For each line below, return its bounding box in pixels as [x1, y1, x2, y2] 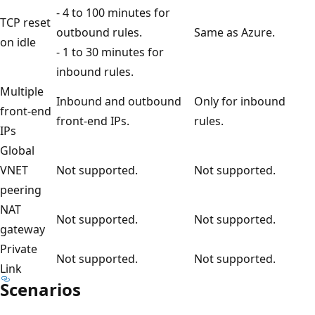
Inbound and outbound [56, 93, 181, 109]
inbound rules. [56, 63, 134, 79]
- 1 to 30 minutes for [56, 44, 164, 60]
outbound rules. [56, 24, 142, 40]
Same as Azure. [194, 24, 275, 40]
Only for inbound [194, 93, 285, 109]
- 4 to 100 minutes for [56, 4, 170, 20]
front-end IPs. [56, 112, 129, 129]
